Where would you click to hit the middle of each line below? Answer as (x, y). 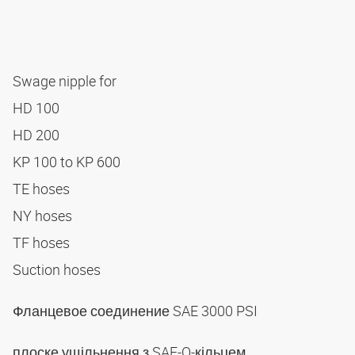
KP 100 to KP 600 (68, 162)
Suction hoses (58, 270)
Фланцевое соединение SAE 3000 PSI (137, 311)
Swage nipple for (66, 81)
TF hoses (43, 243)
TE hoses (43, 189)
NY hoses (44, 216)
